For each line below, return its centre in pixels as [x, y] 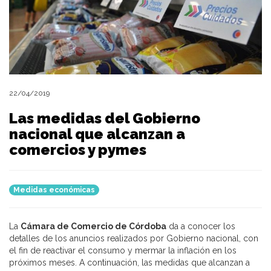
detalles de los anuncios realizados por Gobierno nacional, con [134, 238]
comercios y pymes [78, 149]
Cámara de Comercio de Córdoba [93, 226]
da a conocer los [201, 226]
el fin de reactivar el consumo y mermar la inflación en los [123, 250]
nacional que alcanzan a [97, 134]
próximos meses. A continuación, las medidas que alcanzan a [129, 262]
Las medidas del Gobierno [105, 118]
